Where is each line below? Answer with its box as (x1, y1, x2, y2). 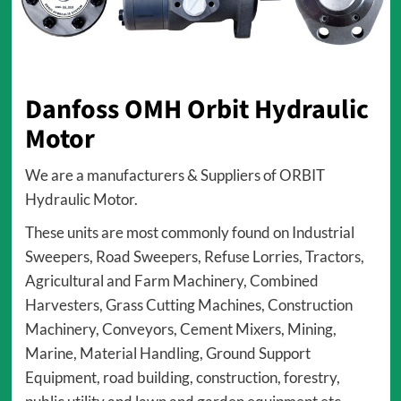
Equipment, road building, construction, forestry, (24, 368, 340, 388)
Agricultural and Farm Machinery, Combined (24, 271, 319, 291)
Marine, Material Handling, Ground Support (24, 344, 311, 363)
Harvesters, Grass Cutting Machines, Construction (24, 295, 353, 315)
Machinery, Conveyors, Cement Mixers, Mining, (24, 320, 337, 339)
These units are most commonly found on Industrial (24, 223, 354, 243)
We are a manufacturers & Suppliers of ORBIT (24, 166, 325, 185)
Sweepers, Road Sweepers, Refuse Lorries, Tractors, (24, 247, 364, 267)
